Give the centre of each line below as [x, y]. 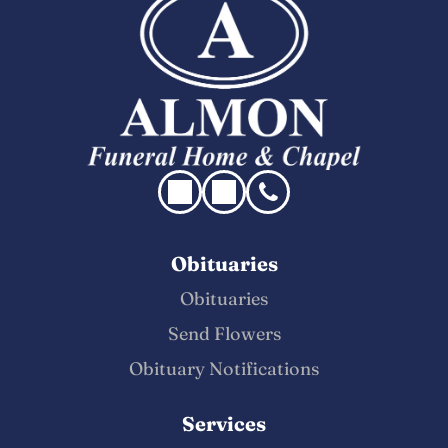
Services [224, 423]
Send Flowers [224, 333]
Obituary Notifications [224, 368]
